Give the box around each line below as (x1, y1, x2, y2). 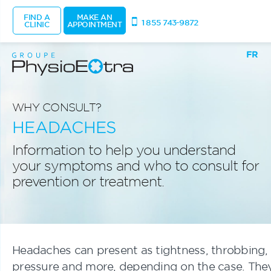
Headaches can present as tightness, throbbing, (12, 243, 268, 256)
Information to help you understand (12, 142, 235, 157)
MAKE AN (76, 12, 113, 22)
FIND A (24, 12, 50, 22)
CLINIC (24, 19, 50, 29)
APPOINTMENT (67, 19, 122, 29)
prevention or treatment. (12, 173, 164, 189)
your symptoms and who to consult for (12, 157, 259, 173)
